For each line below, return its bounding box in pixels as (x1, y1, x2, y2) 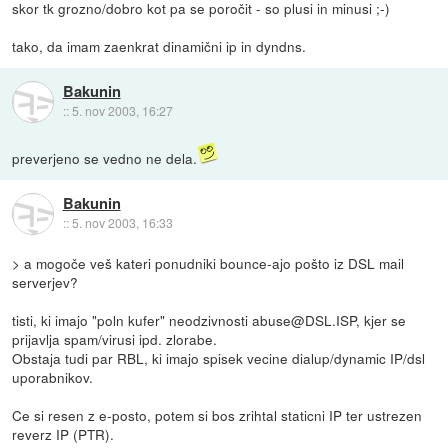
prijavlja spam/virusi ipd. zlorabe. (12, 329, 218, 349)
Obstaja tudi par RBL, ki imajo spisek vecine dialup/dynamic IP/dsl (12, 348, 426, 368)
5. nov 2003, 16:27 (71, 102, 173, 120)
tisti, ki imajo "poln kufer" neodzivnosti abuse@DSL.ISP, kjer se (12, 310, 407, 330)
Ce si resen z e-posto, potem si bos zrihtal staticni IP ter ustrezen (12, 405, 423, 425)
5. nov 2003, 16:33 (71, 214, 173, 232)
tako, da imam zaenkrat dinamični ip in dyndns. (12, 35, 307, 56)
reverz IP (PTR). (12, 424, 115, 444)
